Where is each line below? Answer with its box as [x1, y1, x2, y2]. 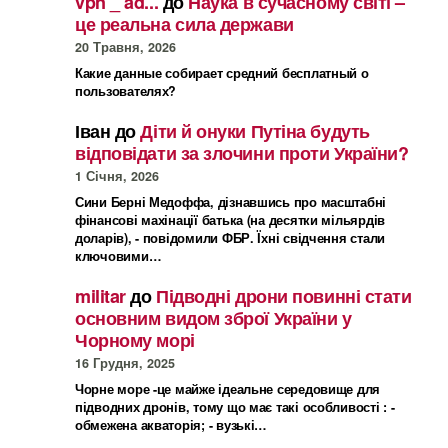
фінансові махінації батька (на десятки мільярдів [75, 211, 386, 230]
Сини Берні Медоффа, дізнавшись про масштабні [75, 193, 387, 212]
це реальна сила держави [75, 11, 294, 38]
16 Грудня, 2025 [75, 354, 175, 373]
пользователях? [75, 82, 177, 101]
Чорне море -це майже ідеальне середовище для [75, 380, 381, 399]
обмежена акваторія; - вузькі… [75, 416, 268, 435]
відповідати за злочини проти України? [75, 140, 409, 167]
